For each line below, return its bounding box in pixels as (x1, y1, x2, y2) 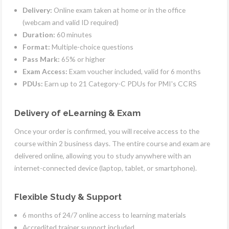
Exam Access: (22, 67, 67, 76)
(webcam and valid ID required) (22, 18, 119, 27)
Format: (22, 42, 50, 52)
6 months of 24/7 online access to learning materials (22, 210, 186, 219)
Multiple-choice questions (50, 42, 133, 52)
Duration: (22, 30, 55, 39)
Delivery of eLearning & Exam (14, 107, 141, 118)
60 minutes (55, 30, 92, 39)
